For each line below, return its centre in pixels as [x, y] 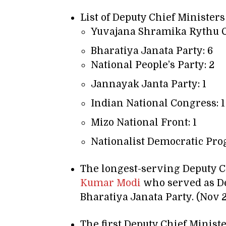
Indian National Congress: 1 [158, 104]
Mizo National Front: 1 [144, 123]
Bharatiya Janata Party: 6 [152, 51]
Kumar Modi [110, 183]
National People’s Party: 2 [153, 65]
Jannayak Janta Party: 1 [149, 84]
